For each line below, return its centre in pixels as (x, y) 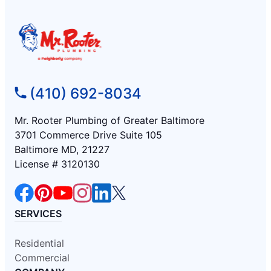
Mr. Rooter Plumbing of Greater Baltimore (109, 120)
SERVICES (38, 213)
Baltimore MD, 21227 (62, 149)
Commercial (42, 257)
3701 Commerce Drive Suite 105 (88, 135)
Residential (39, 243)
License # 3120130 (57, 164)
